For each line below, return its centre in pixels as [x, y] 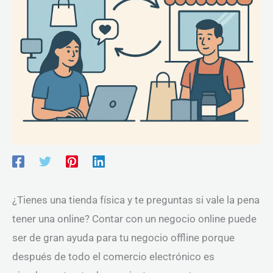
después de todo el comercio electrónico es [113, 257]
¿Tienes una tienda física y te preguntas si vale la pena [136, 200]
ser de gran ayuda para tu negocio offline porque [123, 238]
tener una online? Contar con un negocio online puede [134, 219]
